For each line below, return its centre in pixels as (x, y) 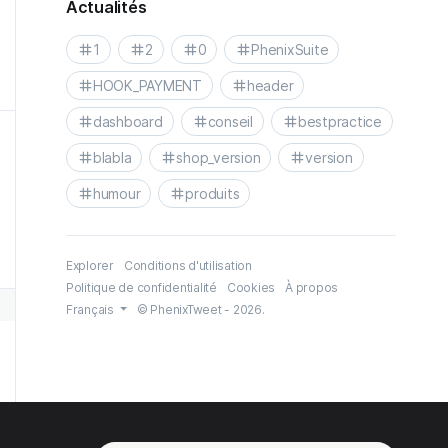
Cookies (251, 287)
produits (212, 193)
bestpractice (339, 121)
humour (117, 193)
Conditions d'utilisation (187, 265)
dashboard (128, 121)
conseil (230, 121)
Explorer (90, 265)
